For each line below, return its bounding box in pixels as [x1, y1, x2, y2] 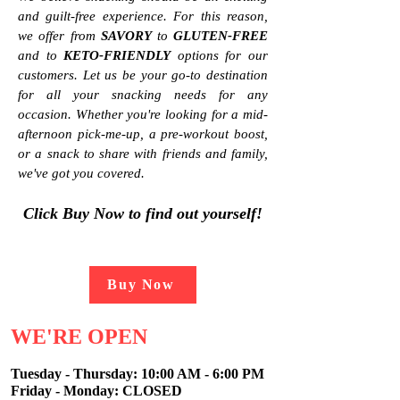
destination [206, 68, 268, 83]
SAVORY [101, 29, 157, 44]
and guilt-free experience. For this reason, [18, 9, 268, 24]
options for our [171, 48, 269, 63]
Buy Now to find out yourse [58, 204, 246, 223]
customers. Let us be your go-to [18, 68, 206, 83]
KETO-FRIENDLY [63, 48, 171, 63]
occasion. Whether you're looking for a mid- [18, 107, 268, 122]
